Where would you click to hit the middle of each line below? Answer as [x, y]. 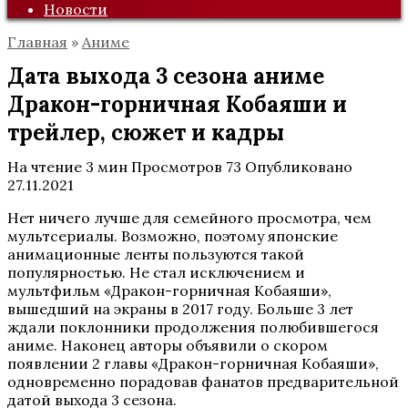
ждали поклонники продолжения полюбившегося [193, 327]
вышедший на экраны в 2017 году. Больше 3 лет [180, 309]
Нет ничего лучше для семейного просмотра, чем [189, 218]
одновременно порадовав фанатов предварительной [203, 382]
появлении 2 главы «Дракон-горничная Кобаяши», [193, 363]
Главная [37, 42]
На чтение [45, 167]
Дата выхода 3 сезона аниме [166, 76]
